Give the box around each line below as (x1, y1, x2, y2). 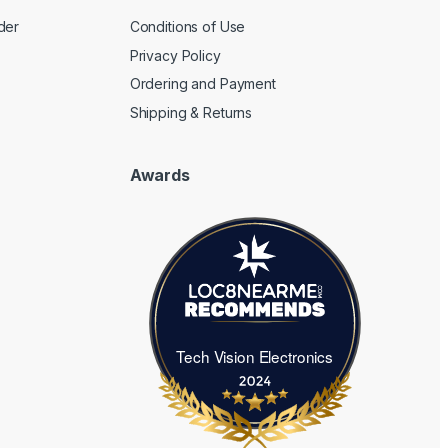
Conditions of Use (129, 18, 246, 36)
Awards (129, 164, 190, 185)
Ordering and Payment (129, 75, 276, 93)
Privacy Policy (129, 46, 221, 64)
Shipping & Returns (129, 103, 253, 121)
